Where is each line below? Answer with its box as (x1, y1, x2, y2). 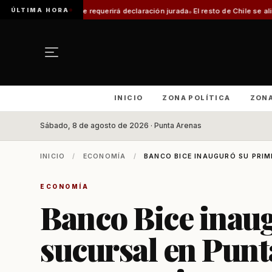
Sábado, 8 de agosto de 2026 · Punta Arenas (40, 121, 202, 130)
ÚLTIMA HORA (11, 6, 69, 13)
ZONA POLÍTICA (162, 93, 231, 102)
